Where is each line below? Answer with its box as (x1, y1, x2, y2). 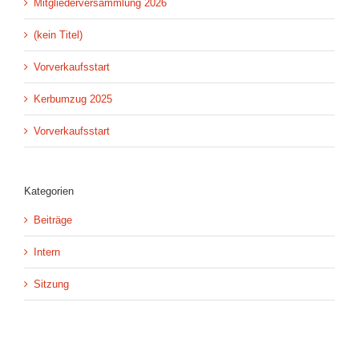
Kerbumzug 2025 (34, 92, 112, 105)
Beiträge (34, 213, 72, 226)
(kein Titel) (34, 28, 83, 41)
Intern (34, 245, 60, 258)
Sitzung (34, 277, 69, 290)
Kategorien (24, 184, 74, 197)
